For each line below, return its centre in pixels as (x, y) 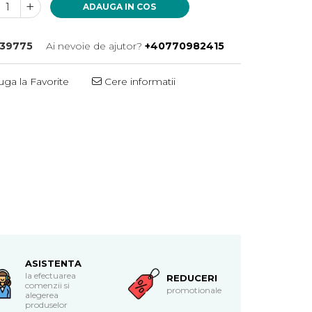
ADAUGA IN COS (120, 7)
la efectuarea (50, 275)
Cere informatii (139, 81)
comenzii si (47, 285)
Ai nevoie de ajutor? (94, 46)
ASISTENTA (53, 263)
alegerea (41, 295)
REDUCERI (192, 278)
